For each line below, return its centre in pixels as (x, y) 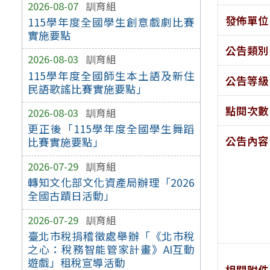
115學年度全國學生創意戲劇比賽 (111, 22)
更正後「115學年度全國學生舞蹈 (111, 129)
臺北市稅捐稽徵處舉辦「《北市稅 (111, 236)
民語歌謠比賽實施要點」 (87, 89)
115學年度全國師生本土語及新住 (111, 75)
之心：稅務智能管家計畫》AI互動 (111, 249)
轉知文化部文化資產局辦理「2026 (111, 183)
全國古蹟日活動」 (71, 196)
